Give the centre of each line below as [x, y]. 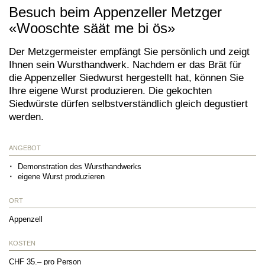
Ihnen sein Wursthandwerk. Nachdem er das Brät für [125, 64]
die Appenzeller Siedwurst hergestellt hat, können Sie [126, 77]
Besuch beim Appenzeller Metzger [115, 12]
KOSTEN [22, 243]
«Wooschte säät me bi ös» [92, 28]
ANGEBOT [25, 148]
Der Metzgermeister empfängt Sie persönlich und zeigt [129, 51]
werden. [28, 116]
